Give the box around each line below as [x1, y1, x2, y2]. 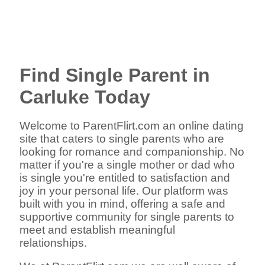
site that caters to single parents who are [20, 132, 225, 145]
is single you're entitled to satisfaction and [20, 171, 231, 184]
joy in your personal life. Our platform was [20, 184, 229, 197]
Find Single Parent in [20, 64, 211, 86]
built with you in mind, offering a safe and [20, 197, 226, 210]
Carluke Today [20, 86, 151, 108]
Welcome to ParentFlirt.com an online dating [20, 119, 244, 132]
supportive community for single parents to [20, 210, 235, 223]
